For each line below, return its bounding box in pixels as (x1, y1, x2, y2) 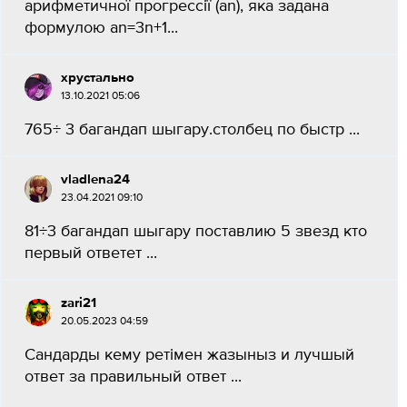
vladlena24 (61, 173, 130, 186)
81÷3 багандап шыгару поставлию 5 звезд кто (25, 223, 367, 240)
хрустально (61, 71, 134, 84)
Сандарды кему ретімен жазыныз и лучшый (25, 347, 354, 363)
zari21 (61, 296, 96, 310)
